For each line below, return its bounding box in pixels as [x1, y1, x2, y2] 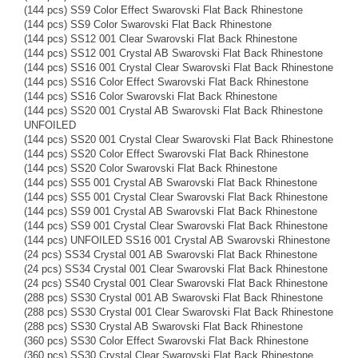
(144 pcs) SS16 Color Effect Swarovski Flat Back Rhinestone [24, 75, 308, 88]
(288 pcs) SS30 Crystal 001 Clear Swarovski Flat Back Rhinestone [24, 305, 333, 318]
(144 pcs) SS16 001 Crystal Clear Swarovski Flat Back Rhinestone [24, 61, 333, 74]
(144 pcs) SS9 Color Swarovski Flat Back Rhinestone [24, 18, 272, 30]
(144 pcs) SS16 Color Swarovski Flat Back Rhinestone [24, 89, 277, 102]
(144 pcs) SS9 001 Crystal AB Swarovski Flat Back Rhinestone [24, 205, 317, 217]
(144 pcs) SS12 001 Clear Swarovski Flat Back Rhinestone [24, 32, 297, 45]
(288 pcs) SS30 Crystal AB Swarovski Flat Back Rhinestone [24, 320, 303, 332]
